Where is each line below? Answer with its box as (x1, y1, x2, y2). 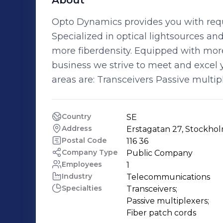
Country (62, 112, 91, 121)
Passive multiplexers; (126, 196, 209, 206)
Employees (62, 160, 102, 169)
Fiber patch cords (126, 208, 196, 218)
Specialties (62, 184, 102, 193)
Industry (62, 172, 92, 181)
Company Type (62, 148, 117, 157)
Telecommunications (126, 172, 210, 182)
